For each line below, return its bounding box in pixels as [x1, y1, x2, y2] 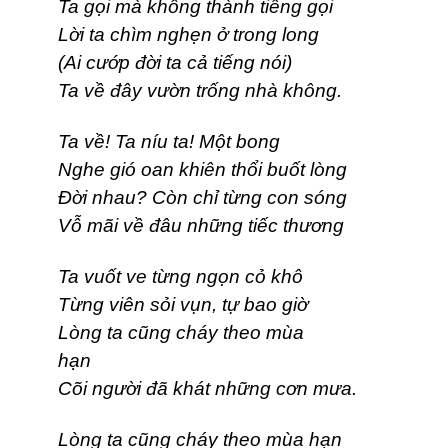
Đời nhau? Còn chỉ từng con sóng [58, 187, 347, 209]
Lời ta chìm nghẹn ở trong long [58, 24, 319, 46]
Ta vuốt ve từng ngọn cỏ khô [58, 266, 383, 288]
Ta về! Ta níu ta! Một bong [58, 131, 280, 153]
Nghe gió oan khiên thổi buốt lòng [58, 159, 347, 181]
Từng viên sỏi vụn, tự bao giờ [58, 294, 358, 316]
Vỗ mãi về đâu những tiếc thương [58, 215, 344, 237]
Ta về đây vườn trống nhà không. [58, 80, 342, 102]
